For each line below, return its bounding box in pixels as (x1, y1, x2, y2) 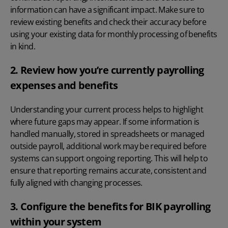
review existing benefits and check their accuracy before (10, 16, 207, 28)
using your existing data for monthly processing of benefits (10, 28, 217, 40)
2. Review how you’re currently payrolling (10, 63, 204, 77)
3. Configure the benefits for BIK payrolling (10, 199, 211, 214)
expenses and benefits (10, 78, 118, 93)
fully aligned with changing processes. (10, 177, 142, 189)
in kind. (10, 41, 35, 52)
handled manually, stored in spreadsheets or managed (10, 128, 205, 140)
